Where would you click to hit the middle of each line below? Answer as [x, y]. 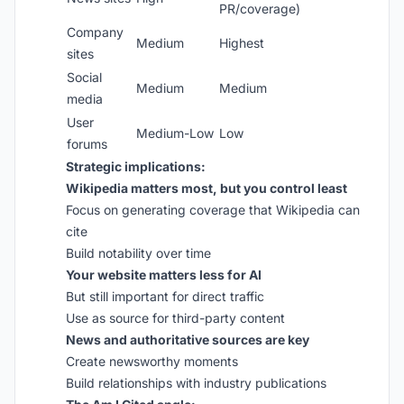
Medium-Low [175, 133]
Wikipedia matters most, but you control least [207, 188]
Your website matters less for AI [164, 275]
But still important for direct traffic [165, 296]
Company [95, 32]
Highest [242, 43]
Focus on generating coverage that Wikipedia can [213, 210]
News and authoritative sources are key [188, 340]
